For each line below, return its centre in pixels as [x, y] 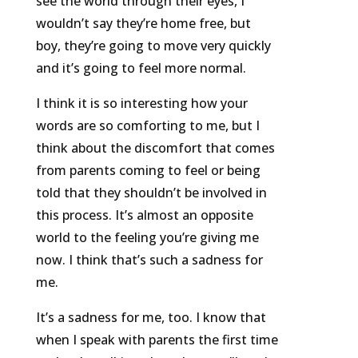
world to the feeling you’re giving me [147, 238]
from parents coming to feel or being [148, 171]
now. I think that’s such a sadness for [149, 260]
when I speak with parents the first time [157, 340]
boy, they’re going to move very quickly [153, 46]
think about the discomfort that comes [155, 148]
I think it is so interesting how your [141, 103]
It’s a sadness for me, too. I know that [151, 318]
